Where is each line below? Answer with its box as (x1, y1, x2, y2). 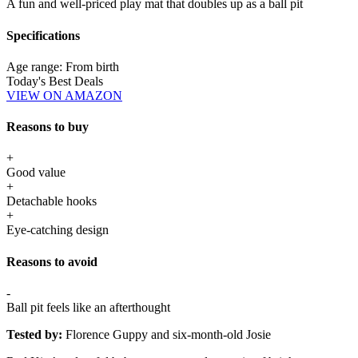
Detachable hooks (6, 194, 97, 209)
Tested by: (6, 327, 62, 341)
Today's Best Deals (6, 74, 103, 88)
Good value (6, 165, 66, 180)
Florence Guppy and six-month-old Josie (62, 327, 271, 341)
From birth (66, 59, 119, 74)
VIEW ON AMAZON (6, 88, 122, 102)
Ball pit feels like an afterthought (6, 300, 170, 314)
